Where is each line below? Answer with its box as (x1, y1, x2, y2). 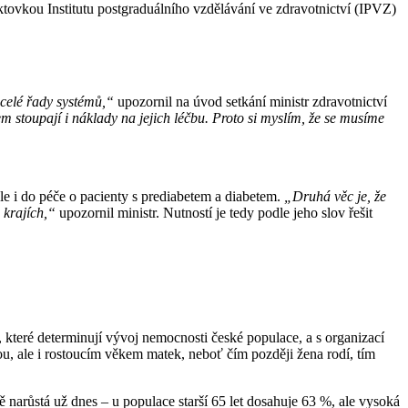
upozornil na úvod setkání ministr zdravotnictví (114, 94, 387, 110)
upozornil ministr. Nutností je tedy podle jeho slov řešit (56, 205, 372, 221)
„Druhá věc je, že (284, 189, 386, 205)
